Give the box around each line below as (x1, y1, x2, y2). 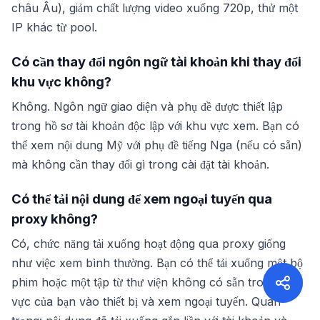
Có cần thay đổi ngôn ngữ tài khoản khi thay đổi (11, 54, 301, 69)
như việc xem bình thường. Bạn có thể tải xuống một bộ (11, 256, 303, 270)
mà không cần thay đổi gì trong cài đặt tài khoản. (11, 157, 269, 171)
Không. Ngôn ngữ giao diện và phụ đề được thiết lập (11, 99, 283, 114)
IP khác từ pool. (11, 20, 97, 34)
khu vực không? (11, 74, 111, 89)
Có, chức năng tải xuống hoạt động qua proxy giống (11, 236, 286, 251)
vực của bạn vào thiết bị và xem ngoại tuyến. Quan (11, 294, 281, 309)
